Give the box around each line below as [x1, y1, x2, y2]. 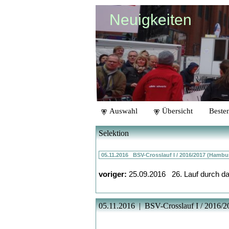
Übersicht [160, 107, 193, 116]
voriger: [99, 170, 127, 179]
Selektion [99, 129, 129, 138]
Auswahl [107, 107, 138, 116]
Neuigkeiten [109, 11, 192, 29]
